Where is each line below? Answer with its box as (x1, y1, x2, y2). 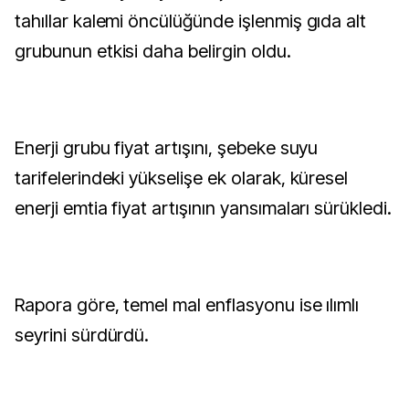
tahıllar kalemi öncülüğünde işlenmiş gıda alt (15, 10, 367, 32)
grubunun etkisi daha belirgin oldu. (15, 40, 291, 62)
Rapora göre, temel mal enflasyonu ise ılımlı (15, 294, 360, 316)
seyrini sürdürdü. (15, 324, 150, 346)
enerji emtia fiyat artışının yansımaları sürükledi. (15, 197, 392, 219)
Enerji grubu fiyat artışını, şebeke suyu (15, 137, 319, 159)
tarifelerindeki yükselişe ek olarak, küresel (15, 167, 349, 189)
